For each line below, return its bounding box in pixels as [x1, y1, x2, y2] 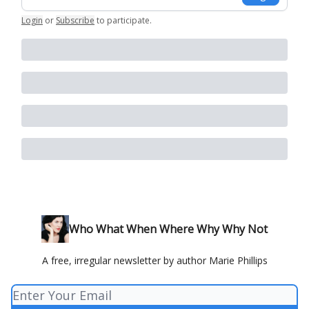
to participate [97, 14, 150, 26]
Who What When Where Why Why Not [69, 221, 268, 237]
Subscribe [56, 14, 94, 26]
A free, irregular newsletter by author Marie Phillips [41, 254, 268, 267]
